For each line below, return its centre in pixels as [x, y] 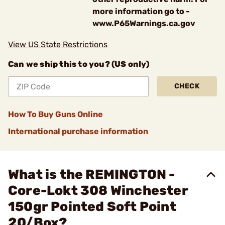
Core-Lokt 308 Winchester [98, 191]
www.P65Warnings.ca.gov [144, 23]
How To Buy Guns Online [55, 114]
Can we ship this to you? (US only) [79, 64]
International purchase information [78, 131]
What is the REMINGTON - [92, 175]
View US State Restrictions [58, 44]
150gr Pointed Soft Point [92, 207]
